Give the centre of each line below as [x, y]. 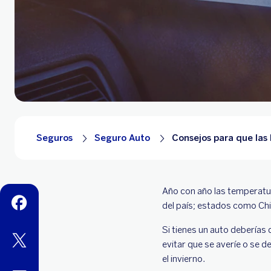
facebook [28, 200]
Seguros [54, 138]
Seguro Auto [122, 138]
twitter [23, 238]
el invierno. [184, 259]
